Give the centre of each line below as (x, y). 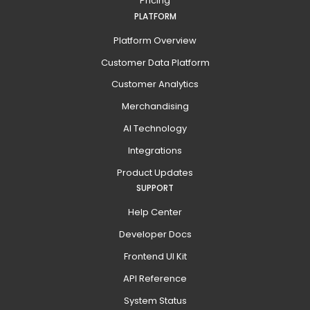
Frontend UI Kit (155, 257)
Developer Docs (155, 235)
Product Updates (155, 172)
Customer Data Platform (155, 62)
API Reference (155, 278)
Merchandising (155, 107)
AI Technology (155, 129)
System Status (155, 300)
